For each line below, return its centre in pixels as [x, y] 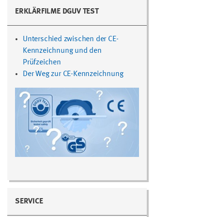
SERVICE [29, 201]
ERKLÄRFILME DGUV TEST [57, 11]
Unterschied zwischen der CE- [71, 39]
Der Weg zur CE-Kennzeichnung [73, 74]
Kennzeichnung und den [62, 51]
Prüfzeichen [42, 62]
